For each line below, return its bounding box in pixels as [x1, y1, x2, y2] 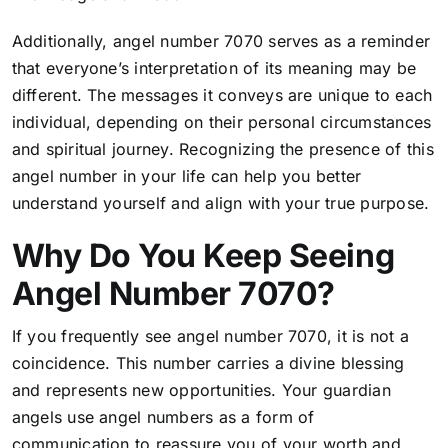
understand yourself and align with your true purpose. [11, 193, 430, 214]
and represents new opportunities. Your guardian [11, 379, 391, 400]
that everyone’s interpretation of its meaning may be [11, 58, 417, 79]
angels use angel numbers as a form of [11, 406, 315, 427]
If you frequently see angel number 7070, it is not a [11, 325, 410, 346]
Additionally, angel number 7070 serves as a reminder [11, 31, 431, 52]
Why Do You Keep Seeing [11, 236, 395, 276]
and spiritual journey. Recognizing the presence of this [11, 139, 434, 160]
